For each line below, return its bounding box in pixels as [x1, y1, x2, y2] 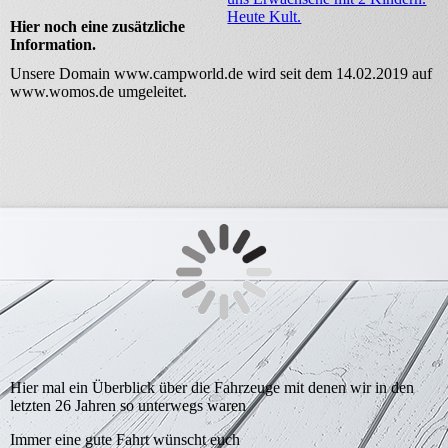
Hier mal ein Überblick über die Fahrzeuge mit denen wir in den [10, 379, 414, 397]
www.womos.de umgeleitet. [10, 83, 187, 101]
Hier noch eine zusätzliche [10, 18, 185, 35]
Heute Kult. [227, 8, 302, 25]
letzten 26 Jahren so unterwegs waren [10, 397, 246, 415]
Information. [10, 36, 96, 53]
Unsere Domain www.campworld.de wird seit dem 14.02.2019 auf [10, 65, 432, 83]
